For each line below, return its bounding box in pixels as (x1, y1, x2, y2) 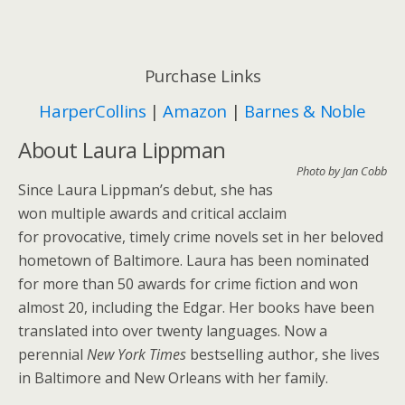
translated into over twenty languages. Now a (18, 321, 327, 341)
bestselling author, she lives (186, 344, 380, 364)
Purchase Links (144, 64, 261, 87)
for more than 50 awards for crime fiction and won (18, 274, 358, 294)
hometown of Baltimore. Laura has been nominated (18, 250, 369, 270)
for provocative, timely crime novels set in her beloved (18, 227, 383, 247)
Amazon (163, 99, 228, 122)
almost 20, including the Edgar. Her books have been (18, 297, 374, 317)
